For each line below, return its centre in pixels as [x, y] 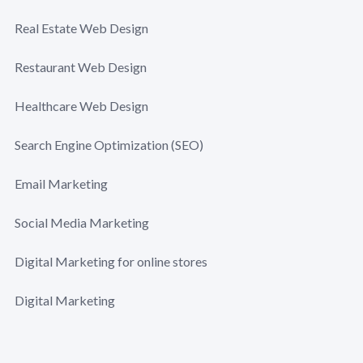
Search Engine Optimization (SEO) [109, 145]
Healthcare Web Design [81, 106]
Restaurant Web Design [81, 67]
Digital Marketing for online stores [111, 261]
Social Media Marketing [82, 222]
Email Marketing [61, 184]
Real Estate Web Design [81, 28]
